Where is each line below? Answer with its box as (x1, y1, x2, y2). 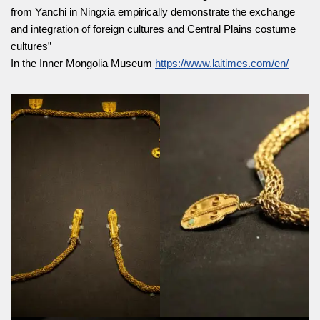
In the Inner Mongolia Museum (11, 57, 155, 69)
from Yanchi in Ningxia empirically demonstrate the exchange (11, 6, 295, 18)
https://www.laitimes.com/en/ (155, 57, 289, 69)
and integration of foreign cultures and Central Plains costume (11, 23, 296, 35)
